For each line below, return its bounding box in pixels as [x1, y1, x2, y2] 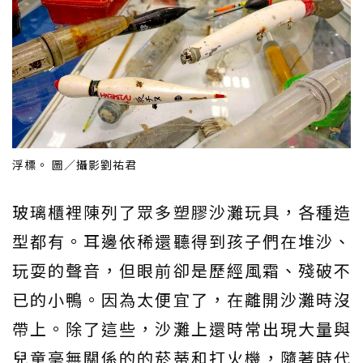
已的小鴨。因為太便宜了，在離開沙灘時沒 [12, 288, 351, 311]
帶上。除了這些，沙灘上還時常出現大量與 [12, 317, 351, 340]
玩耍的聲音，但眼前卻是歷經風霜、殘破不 [12, 258, 351, 282]
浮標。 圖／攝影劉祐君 [12, 156, 137, 173]
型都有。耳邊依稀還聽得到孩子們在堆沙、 [12, 229, 351, 253]
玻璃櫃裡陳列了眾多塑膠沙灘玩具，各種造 [12, 200, 351, 224]
